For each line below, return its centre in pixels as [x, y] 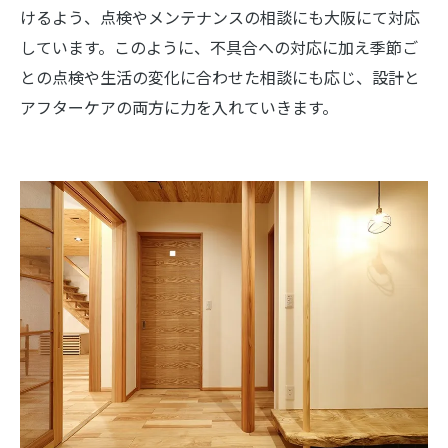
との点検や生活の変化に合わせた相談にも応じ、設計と [220, 76]
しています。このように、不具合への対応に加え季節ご [219, 46]
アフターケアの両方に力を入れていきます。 [179, 106]
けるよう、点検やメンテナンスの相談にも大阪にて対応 [220, 16]
